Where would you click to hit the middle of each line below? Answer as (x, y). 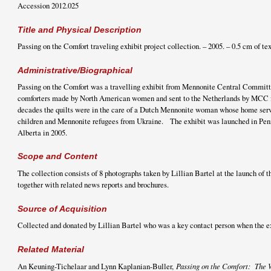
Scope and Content (57, 156)
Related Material (51, 249)
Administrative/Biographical (75, 70)
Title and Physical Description (80, 29)
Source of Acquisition (62, 209)
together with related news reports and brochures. (93, 185)
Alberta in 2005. (42, 132)
